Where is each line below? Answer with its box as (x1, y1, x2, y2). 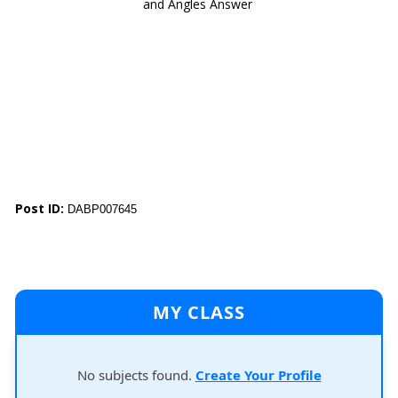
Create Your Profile (195, 366, 322, 384)
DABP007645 (68, 203, 137, 216)
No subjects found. (76, 366, 195, 384)
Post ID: (15, 200, 68, 217)
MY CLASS (153, 300, 245, 324)
